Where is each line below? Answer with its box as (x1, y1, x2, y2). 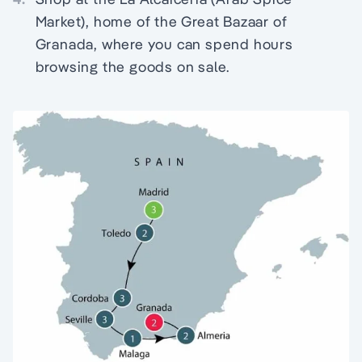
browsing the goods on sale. (35, 57, 230, 76)
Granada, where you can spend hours (35, 35, 293, 53)
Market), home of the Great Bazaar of (35, 12, 288, 31)
